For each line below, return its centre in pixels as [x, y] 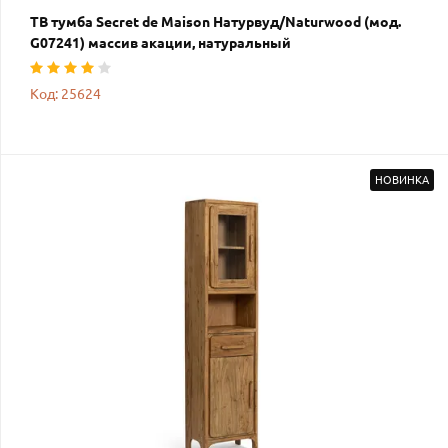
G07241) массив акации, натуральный [160, 42]
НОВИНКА [402, 179]
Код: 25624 [65, 93]
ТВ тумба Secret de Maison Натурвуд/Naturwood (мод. [215, 21]
